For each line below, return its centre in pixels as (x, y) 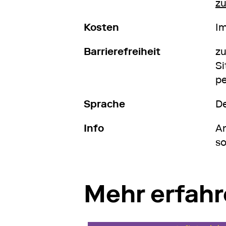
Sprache (104, 104)
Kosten (101, 27)
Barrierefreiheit (122, 51)
